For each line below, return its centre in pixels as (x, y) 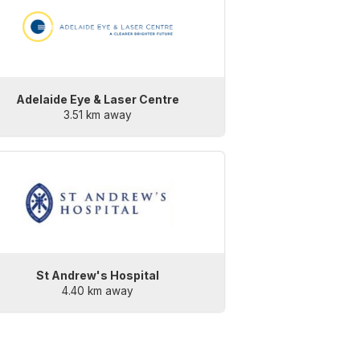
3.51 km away (97, 115)
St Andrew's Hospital (97, 276)
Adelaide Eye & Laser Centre (97, 100)
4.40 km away (97, 291)
